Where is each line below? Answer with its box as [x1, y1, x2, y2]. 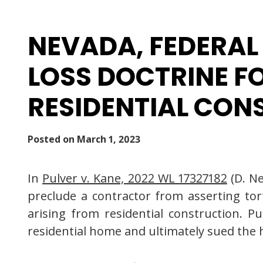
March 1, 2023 [77, 133, 140, 146]
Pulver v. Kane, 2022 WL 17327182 [42, 170, 227, 187]
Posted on [28, 133, 77, 146]
